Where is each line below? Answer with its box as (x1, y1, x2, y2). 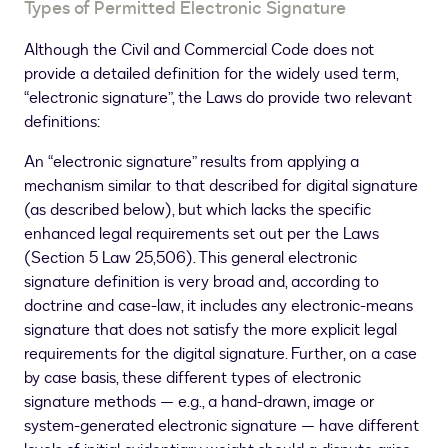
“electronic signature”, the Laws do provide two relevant (24, 87, 412, 110)
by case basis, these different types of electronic (24, 367, 361, 390)
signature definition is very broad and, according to (24, 271, 379, 294)
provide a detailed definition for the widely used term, (24, 63, 398, 86)
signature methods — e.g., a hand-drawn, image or (24, 391, 375, 414)
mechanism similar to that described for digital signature (24, 175, 418, 198)
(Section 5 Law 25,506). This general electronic (24, 247, 357, 270)
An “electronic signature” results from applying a (24, 151, 359, 174)
